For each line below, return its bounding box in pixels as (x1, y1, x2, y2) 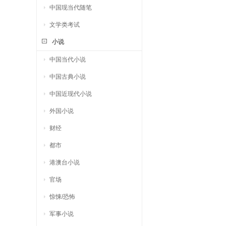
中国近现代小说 (49, 90, 92, 97)
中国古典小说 (49, 73, 86, 80)
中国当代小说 (49, 56, 86, 63)
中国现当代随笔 (49, 4, 92, 11)
